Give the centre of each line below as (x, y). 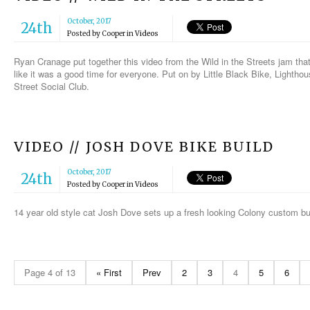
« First (109, 273)
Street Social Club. (52, 86)
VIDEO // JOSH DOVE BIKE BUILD (144, 147)
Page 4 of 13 (50, 273)
